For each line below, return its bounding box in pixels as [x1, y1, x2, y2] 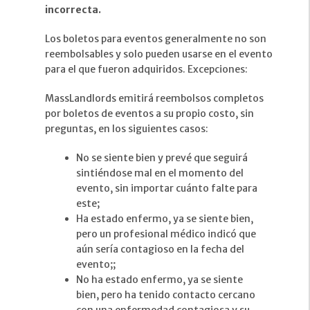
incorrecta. [45, 3, 101, 17]
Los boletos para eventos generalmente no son [45, 33, 266, 46]
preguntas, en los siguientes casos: [45, 122, 208, 136]
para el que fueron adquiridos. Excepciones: [45, 63, 248, 76]
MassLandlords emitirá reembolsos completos [45, 92, 264, 105]
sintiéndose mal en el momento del [76, 167, 244, 180]
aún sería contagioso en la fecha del [76, 243, 244, 256]
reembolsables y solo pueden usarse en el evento [45, 48, 273, 61]
